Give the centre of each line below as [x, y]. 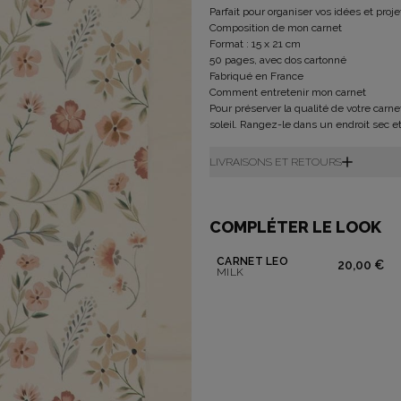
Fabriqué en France [256, 76]
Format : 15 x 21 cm [255, 44]
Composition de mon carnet [276, 28]
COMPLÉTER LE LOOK [295, 227]
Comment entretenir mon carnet [288, 92]
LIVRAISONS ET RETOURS [276, 162]
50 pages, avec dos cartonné [278, 60]
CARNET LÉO [252, 261]
